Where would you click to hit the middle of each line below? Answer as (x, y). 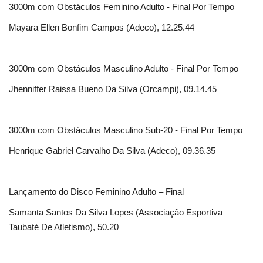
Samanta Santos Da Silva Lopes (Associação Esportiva (116, 213)
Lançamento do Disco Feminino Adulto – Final (96, 192)
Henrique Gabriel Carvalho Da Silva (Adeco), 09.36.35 (112, 151)
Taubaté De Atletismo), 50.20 (64, 227)
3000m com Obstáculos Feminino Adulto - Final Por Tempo (122, 7)
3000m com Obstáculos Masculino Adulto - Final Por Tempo (124, 69)
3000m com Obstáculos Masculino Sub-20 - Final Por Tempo (126, 130)
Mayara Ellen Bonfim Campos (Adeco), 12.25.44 (102, 28)
